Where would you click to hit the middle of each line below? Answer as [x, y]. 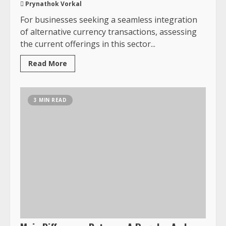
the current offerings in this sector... [88, 44]
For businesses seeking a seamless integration [109, 19]
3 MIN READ [50, 100]
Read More [48, 63]
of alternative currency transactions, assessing [108, 32]
